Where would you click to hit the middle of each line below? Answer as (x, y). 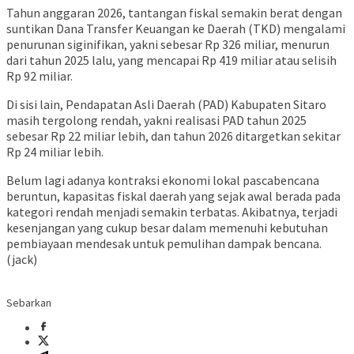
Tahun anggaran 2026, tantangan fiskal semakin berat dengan (174, 12)
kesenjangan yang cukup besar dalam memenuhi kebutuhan (167, 227)
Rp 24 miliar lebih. (55, 151)
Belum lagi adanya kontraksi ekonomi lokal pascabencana (163, 180)
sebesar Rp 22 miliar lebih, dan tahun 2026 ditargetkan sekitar (173, 136)
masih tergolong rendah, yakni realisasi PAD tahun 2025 (156, 120)
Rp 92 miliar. (40, 75)
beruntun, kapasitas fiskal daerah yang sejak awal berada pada (173, 196)
